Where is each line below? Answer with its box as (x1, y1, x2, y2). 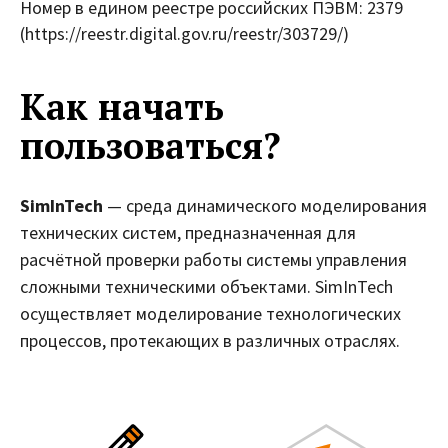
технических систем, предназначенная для (20, 220, 356, 244)
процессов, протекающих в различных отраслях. (20, 328, 400, 352)
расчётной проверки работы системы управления (20, 247, 407, 271)
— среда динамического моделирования (103, 193, 427, 217)
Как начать (20, 82, 224, 130)
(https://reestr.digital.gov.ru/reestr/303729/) (20, 22, 349, 45)
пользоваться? (20, 121, 281, 169)
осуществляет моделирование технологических (20, 301, 401, 325)
